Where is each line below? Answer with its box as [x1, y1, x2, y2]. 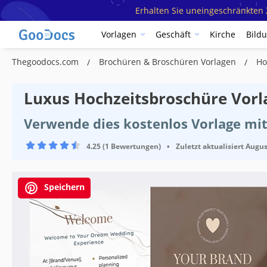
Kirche [210, 29, 235, 41]
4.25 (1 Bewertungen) [86, 141, 161, 151]
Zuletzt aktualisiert [176, 141, 244, 151]
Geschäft [156, 29, 191, 41]
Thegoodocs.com [12, 55, 81, 67]
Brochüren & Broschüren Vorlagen [99, 55, 238, 67]
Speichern [42, 181, 85, 193]
